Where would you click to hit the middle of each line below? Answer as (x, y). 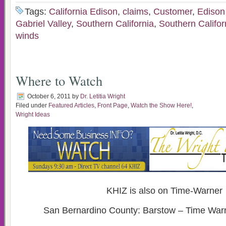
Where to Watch (59, 80)
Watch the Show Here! (161, 105)
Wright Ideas (33, 115)
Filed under (32, 105)
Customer (173, 12)
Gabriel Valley (43, 24)
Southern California (115, 24)
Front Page (112, 105)
